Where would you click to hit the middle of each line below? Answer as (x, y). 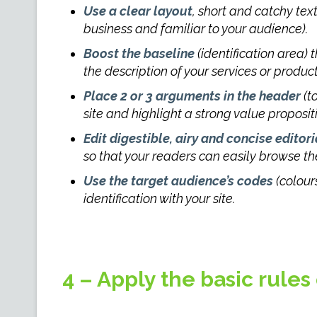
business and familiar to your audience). (195, 29)
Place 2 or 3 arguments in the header (192, 96)
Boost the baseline (139, 53)
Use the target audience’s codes (178, 181)
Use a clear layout (138, 11)
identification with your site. (159, 198)
